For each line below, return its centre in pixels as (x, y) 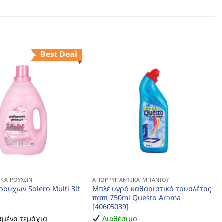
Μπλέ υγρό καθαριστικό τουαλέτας (151, 188)
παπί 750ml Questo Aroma (136, 197)
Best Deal (59, 54)
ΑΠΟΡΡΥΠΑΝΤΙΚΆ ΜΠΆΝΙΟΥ (131, 179)
